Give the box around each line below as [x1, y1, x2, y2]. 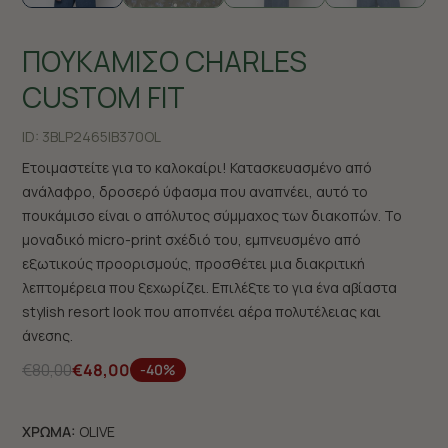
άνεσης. [22, 326, 73, 345]
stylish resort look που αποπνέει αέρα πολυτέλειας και [22, 302, 381, 321]
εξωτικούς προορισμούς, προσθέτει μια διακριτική [22, 254, 365, 273]
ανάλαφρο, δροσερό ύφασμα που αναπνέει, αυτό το [22, 182, 368, 201]
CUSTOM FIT [22, 78, 185, 116]
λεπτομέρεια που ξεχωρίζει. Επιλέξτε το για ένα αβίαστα [22, 278, 397, 297]
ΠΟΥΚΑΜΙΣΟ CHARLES [22, 42, 307, 80]
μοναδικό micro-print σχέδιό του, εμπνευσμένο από [22, 230, 361, 249]
